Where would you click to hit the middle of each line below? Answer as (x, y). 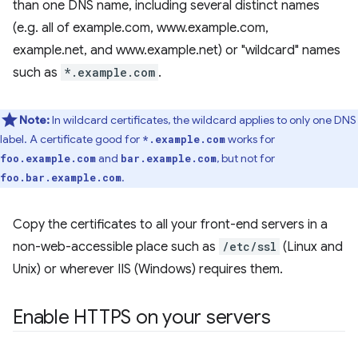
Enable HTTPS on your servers (142, 317)
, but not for (246, 158)
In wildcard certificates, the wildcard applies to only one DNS (203, 120)
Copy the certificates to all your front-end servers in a (170, 225)
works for (250, 139)
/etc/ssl (249, 247)
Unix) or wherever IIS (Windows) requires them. (148, 269)
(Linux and (311, 247)
